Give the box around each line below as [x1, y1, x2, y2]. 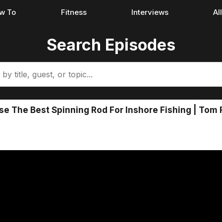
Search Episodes [47, 35, 175, 55]
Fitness [60, 7, 87, 17]
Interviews [131, 7, 168, 17]
